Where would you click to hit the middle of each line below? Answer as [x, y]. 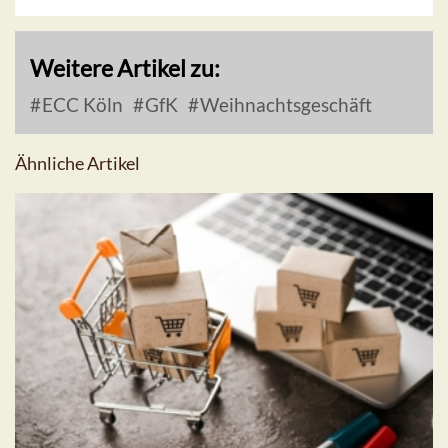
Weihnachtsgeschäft [284, 105]
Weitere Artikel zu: [125, 68]
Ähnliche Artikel [77, 163]
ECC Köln [80, 105]
